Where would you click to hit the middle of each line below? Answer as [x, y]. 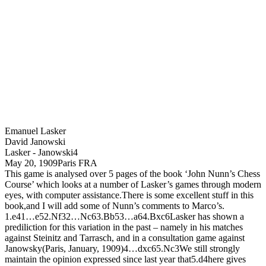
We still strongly [210, 248]
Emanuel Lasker [35, 131]
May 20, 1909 [31, 163]
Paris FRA [77, 163]
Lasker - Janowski [39, 152]
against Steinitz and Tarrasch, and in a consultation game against [125, 238]
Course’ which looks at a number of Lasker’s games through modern [133, 184]
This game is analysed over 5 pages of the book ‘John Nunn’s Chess [132, 174]
